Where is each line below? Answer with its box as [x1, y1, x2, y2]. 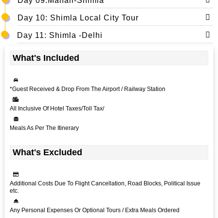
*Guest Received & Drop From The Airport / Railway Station [10, 86, 165, 93]
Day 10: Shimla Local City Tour [18, 14, 139, 22]
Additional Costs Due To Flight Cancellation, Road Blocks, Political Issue [10, 180, 200, 187]
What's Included [13, 53, 79, 63]
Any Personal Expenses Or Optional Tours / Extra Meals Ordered [10, 207, 180, 214]
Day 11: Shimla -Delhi [17, 31, 103, 40]
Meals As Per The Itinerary [10, 125, 79, 132]
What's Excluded [13, 147, 82, 158]
